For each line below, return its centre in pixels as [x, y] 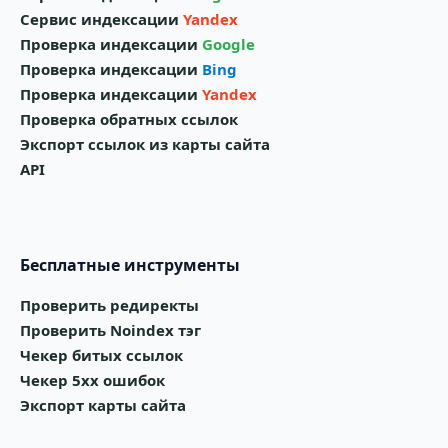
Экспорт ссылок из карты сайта [145, 143]
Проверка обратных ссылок [129, 118]
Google [228, 43]
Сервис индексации [101, 18]
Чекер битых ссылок [101, 354]
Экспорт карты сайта [103, 404]
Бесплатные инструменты [130, 264]
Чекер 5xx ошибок [92, 379]
